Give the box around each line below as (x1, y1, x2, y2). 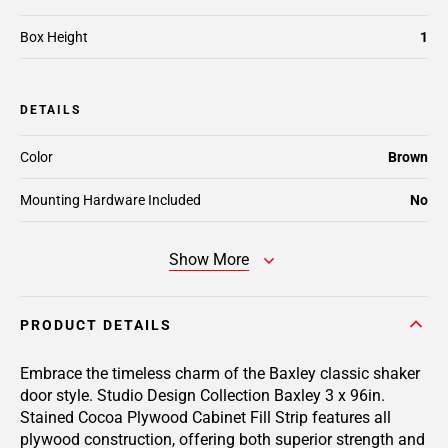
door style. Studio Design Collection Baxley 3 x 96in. (20, 386, 385, 405)
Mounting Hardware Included (20, 192, 201, 208)
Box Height (20, 29, 88, 45)
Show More (169, 250, 249, 269)
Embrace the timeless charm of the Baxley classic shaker (20, 364, 420, 383)
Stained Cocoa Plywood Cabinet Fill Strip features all (20, 408, 391, 427)
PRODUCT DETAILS (20, 317, 172, 333)
